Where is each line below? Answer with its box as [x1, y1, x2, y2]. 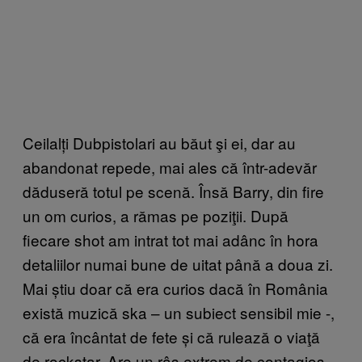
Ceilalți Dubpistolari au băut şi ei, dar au [23, 131, 296, 154]
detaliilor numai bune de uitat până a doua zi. [23, 252, 333, 275]
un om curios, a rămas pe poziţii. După [23, 204, 288, 226]
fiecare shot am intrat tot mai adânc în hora [23, 228, 318, 250]
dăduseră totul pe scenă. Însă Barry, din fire [23, 179, 324, 202]
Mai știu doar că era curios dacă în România [23, 276, 328, 299]
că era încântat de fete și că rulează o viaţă [23, 325, 320, 347]
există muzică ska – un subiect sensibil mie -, [23, 301, 335, 323]
